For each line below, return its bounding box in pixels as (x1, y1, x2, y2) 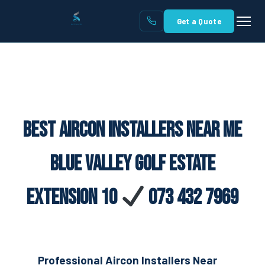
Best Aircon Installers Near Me (23, 118, 242, 143)
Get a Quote (176, 16, 221, 26)
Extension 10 (26, 185, 121, 211)
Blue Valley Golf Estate (50, 151, 215, 177)
